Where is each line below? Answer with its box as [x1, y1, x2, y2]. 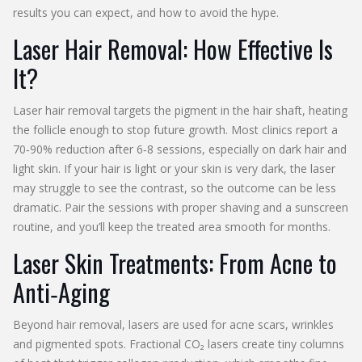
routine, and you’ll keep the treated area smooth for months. [13, 219, 330, 234]
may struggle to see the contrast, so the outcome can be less [13, 180, 336, 196]
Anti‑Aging [13, 274, 110, 310]
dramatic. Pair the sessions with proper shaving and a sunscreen [13, 200, 348, 215]
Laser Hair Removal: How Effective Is [13, 31, 333, 67]
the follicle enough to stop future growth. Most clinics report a [13, 122, 338, 137]
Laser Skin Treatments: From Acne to [13, 245, 337, 281]
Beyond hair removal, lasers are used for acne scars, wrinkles [13, 317, 334, 332]
